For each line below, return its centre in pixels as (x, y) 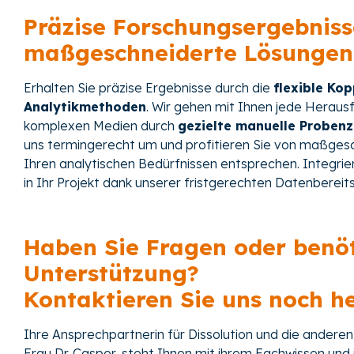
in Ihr (39, 183)
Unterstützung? (111, 273)
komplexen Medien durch (101, 126)
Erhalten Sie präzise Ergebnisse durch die (149, 88)
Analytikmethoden (85, 107)
